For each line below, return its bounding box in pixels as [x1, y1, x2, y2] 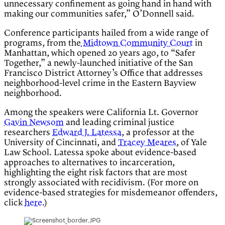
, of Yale [176, 138, 207, 148]
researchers [4, 128, 52, 138]
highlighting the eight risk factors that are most [4, 168, 187, 178]
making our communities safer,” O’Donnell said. [4, 9, 194, 20]
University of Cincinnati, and [4, 138, 118, 148]
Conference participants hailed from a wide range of [4, 28, 208, 39]
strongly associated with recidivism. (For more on [4, 178, 198, 188]
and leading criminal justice [64, 118, 174, 128]
